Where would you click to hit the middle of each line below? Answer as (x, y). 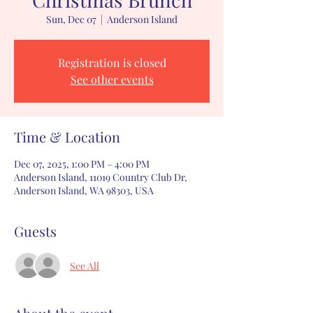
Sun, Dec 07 (71, 19)
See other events (112, 79)
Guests (35, 231)
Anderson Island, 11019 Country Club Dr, (101, 177)
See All (85, 265)
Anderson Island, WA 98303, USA (84, 190)
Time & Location (67, 137)
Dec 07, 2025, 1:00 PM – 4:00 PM (82, 164)
